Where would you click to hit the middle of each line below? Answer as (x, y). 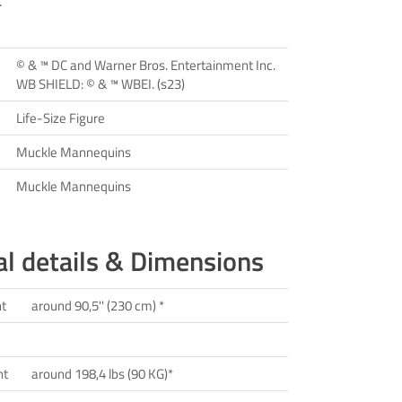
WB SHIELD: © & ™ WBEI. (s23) (100, 84)
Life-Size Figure (61, 118)
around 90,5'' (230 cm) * (98, 306)
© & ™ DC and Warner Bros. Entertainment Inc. (146, 66)
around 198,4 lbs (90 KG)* (102, 374)
